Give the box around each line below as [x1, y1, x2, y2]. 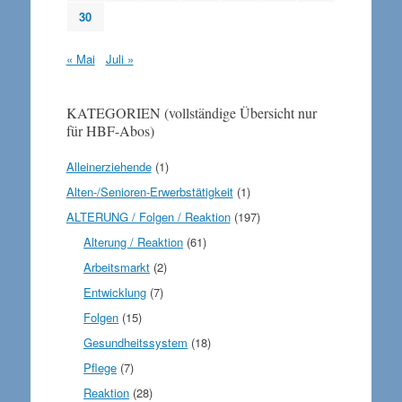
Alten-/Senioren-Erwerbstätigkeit [66, 183, 233, 200]
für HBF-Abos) [66, 121, 154, 140]
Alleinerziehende [66, 158, 152, 175]
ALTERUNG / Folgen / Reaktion [66, 208, 231, 225]
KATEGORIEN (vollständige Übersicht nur [66, 103, 317, 122]
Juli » [105, 50, 134, 67]
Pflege [83, 359, 118, 376]
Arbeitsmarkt [83, 258, 151, 275]
